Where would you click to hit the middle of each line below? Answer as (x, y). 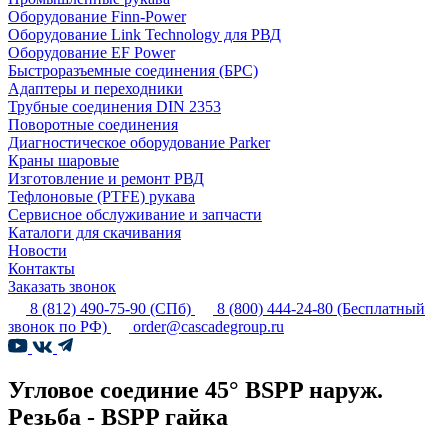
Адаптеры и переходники (95, 88)
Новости (37, 250)
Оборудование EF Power (91, 52)
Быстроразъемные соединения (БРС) (133, 70)
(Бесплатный (381, 308)
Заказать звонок (62, 286)
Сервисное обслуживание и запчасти (135, 214)
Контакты (41, 268)
